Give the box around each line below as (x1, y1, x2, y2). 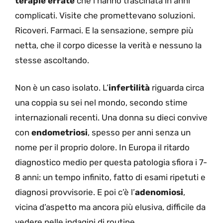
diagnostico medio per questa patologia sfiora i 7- (15, 157, 207, 168)
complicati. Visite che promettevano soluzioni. (15, 10, 195, 20)
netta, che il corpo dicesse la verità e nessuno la (15, 40, 202, 50)
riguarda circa (150, 83, 204, 93)
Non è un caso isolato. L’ (15, 83, 109, 93)
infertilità (109, 83, 150, 93)
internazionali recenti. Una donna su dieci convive (15, 112, 208, 123)
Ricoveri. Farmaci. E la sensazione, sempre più (15, 25, 193, 35)
